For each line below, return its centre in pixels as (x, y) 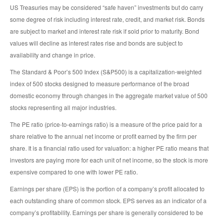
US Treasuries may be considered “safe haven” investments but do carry (107, 7)
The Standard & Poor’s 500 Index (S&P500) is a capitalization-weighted (106, 71)
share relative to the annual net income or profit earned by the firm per (103, 136)
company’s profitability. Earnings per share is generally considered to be (107, 212)
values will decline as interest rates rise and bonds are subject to (96, 43)
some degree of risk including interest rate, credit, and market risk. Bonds (107, 19)
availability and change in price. (53, 55)
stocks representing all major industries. (63, 107)
